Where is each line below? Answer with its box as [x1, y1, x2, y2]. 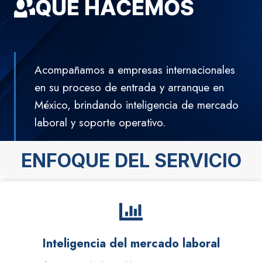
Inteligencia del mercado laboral [42, 235, 220, 252]
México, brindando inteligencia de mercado [35, 97, 239, 113]
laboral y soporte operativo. [35, 115, 166, 130]
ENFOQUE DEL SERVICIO [20, 149, 242, 172]
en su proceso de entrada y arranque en [35, 80, 224, 95]
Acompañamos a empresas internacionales [35, 62, 235, 78]
